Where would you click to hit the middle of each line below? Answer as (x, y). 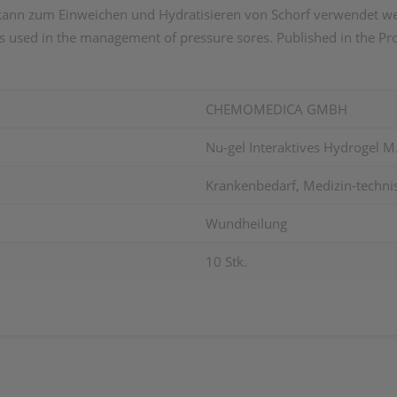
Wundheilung (246, 223)
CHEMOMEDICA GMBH (276, 109)
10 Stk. (226, 261)
